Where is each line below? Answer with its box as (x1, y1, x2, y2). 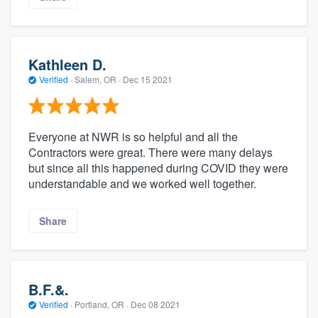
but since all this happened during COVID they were (28, 159, 288, 176)
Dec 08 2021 (131, 297, 180, 310)
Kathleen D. (28, 54, 106, 75)
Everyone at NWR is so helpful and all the (28, 128, 238, 145)
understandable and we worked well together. (28, 175, 256, 192)
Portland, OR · (72, 297, 131, 310)
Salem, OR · (72, 73, 123, 86)
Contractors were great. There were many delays (28, 143, 273, 160)
